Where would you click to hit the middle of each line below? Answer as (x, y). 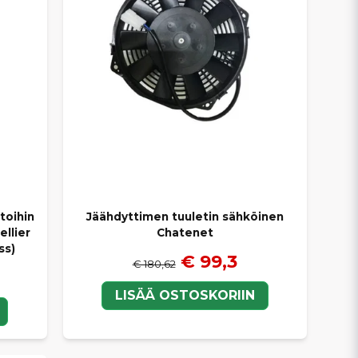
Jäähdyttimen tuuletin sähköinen (185, 217)
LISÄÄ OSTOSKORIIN (185, 295)
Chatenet (185, 233)
